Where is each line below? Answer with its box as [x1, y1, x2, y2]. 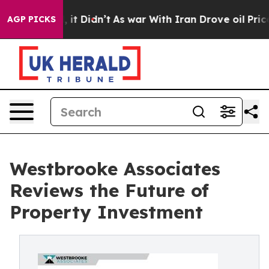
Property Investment [10, 201, 203, 223]
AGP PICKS [7, 14, 56, 25]
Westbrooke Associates [10, 157, 220, 180]
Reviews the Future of [10, 179, 209, 202]
